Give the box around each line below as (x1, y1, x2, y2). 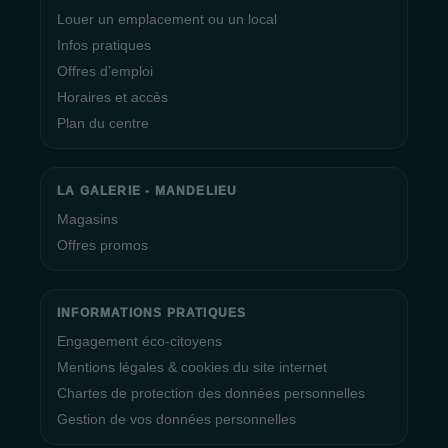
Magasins (57, 211, 118, 227)
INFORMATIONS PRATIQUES (57, 306, 247, 320)
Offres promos (57, 237, 148, 253)
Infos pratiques (57, 37, 151, 53)
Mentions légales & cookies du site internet (57, 359, 327, 375)
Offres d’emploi (57, 63, 153, 79)
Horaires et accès (57, 89, 168, 105)
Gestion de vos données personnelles (57, 411, 296, 427)
